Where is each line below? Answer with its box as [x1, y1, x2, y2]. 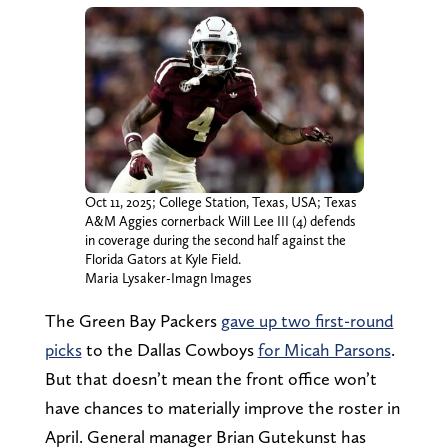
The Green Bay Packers [44, 309, 221, 331]
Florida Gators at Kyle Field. [84, 250, 241, 267]
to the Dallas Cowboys [81, 338, 258, 360]
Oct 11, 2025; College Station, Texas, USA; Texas [84, 193, 357, 210]
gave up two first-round [220, 309, 394, 331]
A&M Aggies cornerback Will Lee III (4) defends [84, 212, 356, 229]
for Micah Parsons [257, 338, 391, 360]
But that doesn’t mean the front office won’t [44, 367, 377, 389]
